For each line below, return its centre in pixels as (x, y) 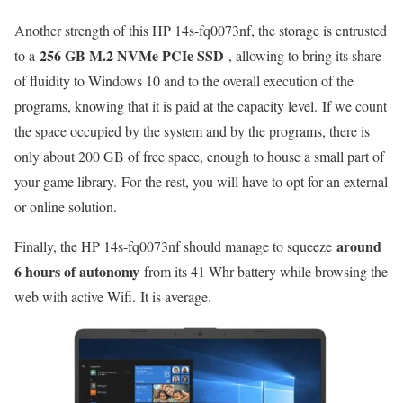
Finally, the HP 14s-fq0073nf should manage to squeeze (175, 246)
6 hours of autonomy (77, 272)
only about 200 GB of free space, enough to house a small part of (199, 157)
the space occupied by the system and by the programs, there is (192, 131)
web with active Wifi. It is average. (113, 297)
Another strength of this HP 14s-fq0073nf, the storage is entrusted (201, 31)
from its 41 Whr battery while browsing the (264, 272)
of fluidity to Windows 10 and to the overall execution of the (184, 81)
